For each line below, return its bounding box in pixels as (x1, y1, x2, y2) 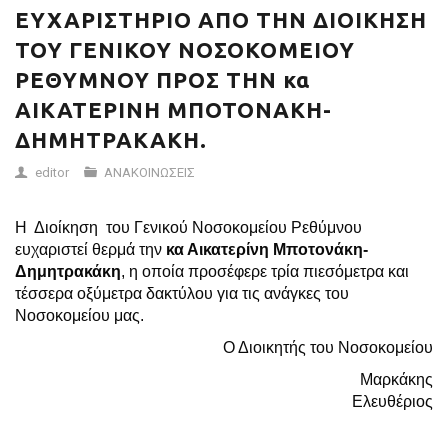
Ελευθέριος (352, 393, 433, 410)
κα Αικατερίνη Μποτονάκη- (166, 241, 368, 258)
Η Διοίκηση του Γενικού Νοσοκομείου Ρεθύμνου (15, 219, 362, 236)
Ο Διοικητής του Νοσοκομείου (223, 339, 433, 356)
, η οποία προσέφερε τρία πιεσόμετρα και (121, 263, 409, 280)
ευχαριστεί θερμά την (15, 241, 166, 258)
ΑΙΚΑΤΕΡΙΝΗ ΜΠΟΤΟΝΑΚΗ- (15, 97, 332, 122)
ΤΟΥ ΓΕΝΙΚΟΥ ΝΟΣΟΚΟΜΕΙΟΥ (15, 37, 355, 62)
